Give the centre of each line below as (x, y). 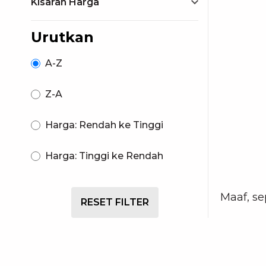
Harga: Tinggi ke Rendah (104, 156)
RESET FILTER (115, 202)
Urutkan (62, 37)
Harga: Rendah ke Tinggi (104, 125)
